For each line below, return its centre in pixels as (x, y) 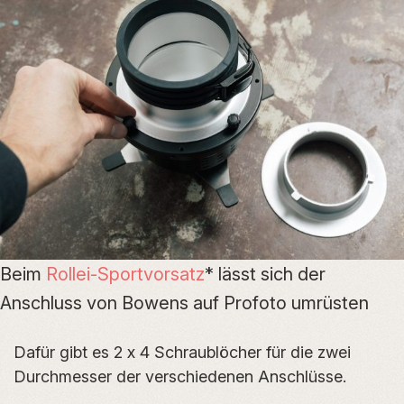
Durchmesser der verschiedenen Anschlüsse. (180, 376)
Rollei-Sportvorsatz (125, 274)
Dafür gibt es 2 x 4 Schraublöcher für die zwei (182, 352)
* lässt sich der (265, 274)
